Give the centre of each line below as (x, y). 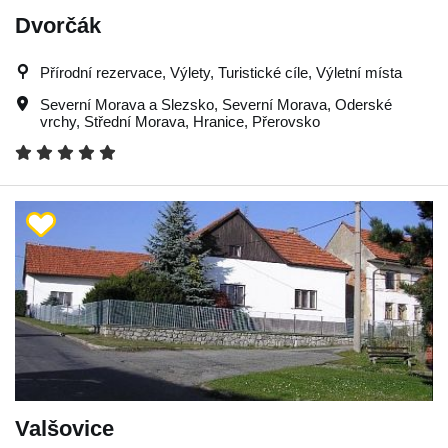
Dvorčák (58, 25)
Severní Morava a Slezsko (127, 104)
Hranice (218, 121)
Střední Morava (134, 121)
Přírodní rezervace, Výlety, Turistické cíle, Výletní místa (221, 72)
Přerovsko (286, 121)
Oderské (363, 104)
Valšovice (64, 428)
